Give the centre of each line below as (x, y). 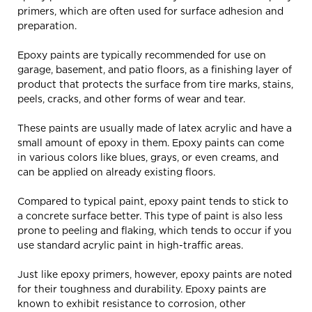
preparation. (48, 25)
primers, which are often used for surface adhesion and (150, 10)
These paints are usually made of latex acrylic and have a (155, 127)
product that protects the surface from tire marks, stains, (155, 84)
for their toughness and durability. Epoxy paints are (142, 288)
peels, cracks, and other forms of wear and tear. (133, 98)
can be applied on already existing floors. (118, 171)
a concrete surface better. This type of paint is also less (150, 215)
